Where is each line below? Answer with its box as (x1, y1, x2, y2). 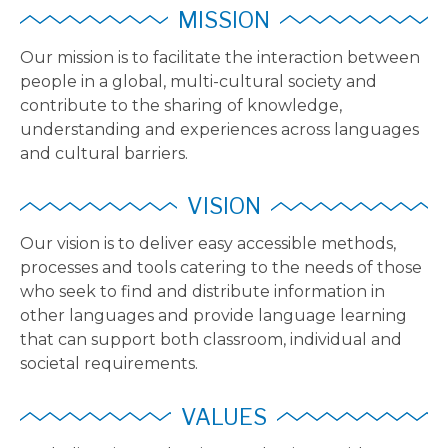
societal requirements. (20, 354, 198, 374)
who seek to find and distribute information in (20, 282, 385, 302)
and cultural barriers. (20, 143, 188, 163)
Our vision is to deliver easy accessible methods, (20, 234, 396, 254)
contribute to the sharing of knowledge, (20, 95, 342, 115)
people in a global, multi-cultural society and (20, 71, 377, 91)
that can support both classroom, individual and (20, 330, 402, 350)
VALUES (181, 403, 267, 430)
